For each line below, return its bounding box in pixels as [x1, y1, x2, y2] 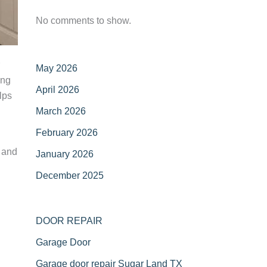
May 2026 [36, 63, 77, 73]
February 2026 [36, 128, 98, 138]
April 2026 [36, 85, 79, 95]
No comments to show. [36, 15, 131, 26]
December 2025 [36, 170, 104, 181]
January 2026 [36, 149, 94, 159]
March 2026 [36, 106, 86, 116]
